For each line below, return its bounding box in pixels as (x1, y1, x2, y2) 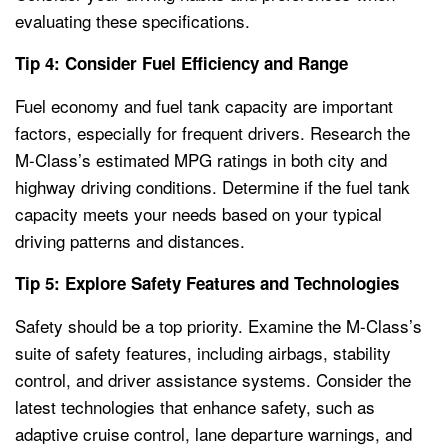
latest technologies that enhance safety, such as (15, 393, 375, 419)
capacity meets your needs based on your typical (15, 200, 382, 226)
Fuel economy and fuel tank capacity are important (15, 92, 393, 118)
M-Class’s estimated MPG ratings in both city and (15, 146, 387, 172)
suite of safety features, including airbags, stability (15, 339, 391, 365)
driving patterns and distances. (15, 227, 245, 253)
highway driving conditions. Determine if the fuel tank (15, 173, 410, 199)
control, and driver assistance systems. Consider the (15, 366, 411, 392)
